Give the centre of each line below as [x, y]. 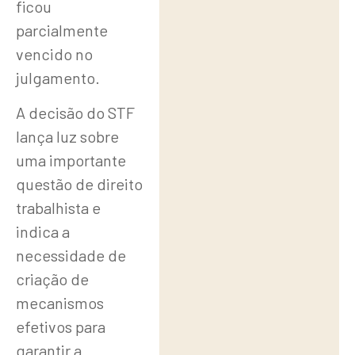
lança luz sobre [67, 137]
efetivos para [61, 327]
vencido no [54, 53]
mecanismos [60, 303]
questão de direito [79, 184]
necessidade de [71, 256]
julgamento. [58, 77]
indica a [43, 232]
